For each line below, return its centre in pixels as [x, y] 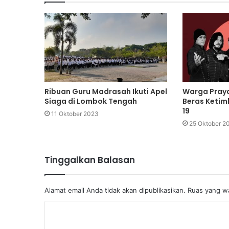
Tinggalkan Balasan [90, 160]
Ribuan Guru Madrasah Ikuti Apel [106, 91]
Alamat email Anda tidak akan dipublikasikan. [115, 190]
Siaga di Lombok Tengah [91, 101]
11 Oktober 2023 [75, 113]
